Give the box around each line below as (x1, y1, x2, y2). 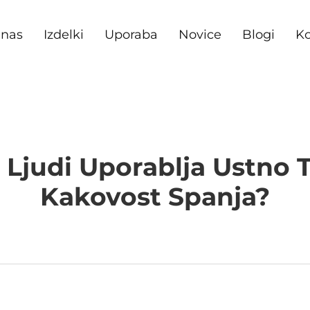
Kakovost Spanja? (40, 181, 270, 212)
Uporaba (104, 27, 158, 42)
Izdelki (44, 27, 84, 42)
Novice (179, 27, 221, 42)
